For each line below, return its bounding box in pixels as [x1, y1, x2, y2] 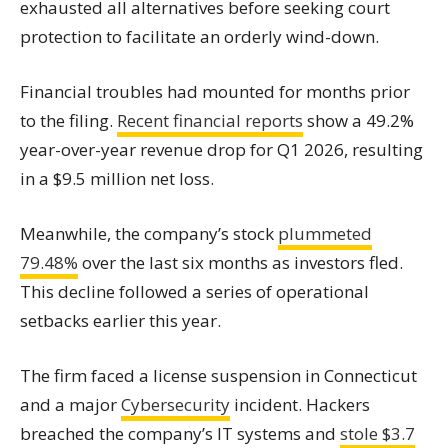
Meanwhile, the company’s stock [20, 222, 278, 245]
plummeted [278, 222, 372, 245]
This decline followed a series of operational [20, 280, 369, 303]
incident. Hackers [230, 393, 370, 416]
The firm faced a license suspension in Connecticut [20, 364, 417, 387]
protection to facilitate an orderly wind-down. [20, 25, 379, 48]
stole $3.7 [340, 422, 415, 445]
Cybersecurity [121, 393, 230, 416]
